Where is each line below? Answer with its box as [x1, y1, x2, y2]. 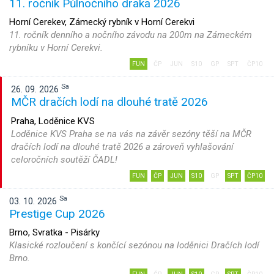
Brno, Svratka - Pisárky [9, 227, 100, 238]
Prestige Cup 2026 [9, 206, 105, 221]
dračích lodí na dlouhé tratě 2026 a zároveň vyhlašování [11, 141, 234, 152]
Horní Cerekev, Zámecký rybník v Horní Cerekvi [9, 17, 194, 28]
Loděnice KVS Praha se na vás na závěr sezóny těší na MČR [11, 128, 251, 139]
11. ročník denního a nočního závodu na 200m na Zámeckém [9, 29, 252, 40]
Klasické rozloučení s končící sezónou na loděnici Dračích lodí [9, 240, 259, 251]
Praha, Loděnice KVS [11, 115, 95, 127]
